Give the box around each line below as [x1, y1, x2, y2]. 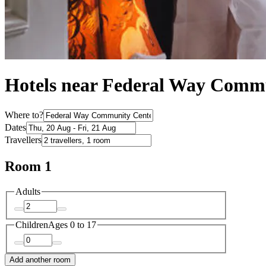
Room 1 [5, 158, 52, 174]
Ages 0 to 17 [48, 220, 96, 230]
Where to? [5, 109, 43, 120]
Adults [15, 186, 40, 197]
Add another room [9, 255, 71, 264]
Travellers [5, 134, 42, 145]
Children [15, 220, 48, 230]
